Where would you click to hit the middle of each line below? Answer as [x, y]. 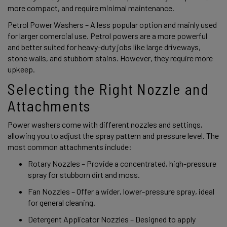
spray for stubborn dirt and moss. [85, 174]
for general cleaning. [62, 202]
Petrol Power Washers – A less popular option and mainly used [112, 24]
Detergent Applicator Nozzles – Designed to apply [112, 219]
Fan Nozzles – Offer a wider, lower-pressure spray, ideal [121, 191]
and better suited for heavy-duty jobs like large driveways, [104, 47]
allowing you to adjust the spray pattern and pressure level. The [113, 136]
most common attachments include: [70, 147]
